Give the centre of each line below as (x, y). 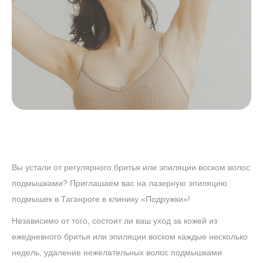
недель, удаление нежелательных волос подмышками (117, 252)
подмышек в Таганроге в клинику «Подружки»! (101, 199)
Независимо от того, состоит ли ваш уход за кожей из (114, 221)
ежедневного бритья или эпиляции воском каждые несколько (130, 237)
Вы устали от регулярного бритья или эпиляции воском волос (131, 167)
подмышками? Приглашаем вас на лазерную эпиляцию (119, 183)
